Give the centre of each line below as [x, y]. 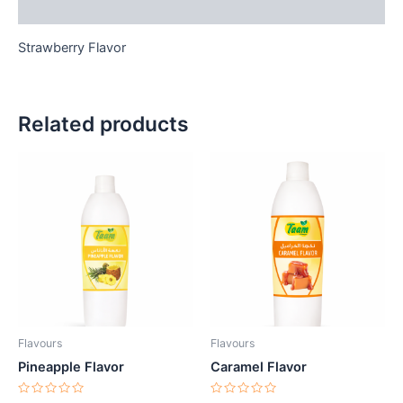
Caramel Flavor [259, 367]
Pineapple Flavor [71, 367]
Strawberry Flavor [72, 48]
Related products [103, 124]
